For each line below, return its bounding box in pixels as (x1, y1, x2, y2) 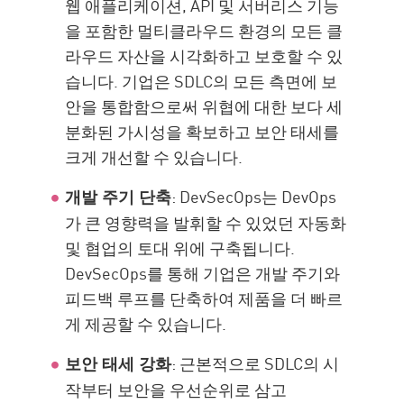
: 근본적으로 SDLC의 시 (171, 351, 340, 375)
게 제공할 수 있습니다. (65, 311, 227, 335)
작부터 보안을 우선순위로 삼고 (65, 377, 288, 401)
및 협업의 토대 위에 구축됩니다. (65, 235, 296, 260)
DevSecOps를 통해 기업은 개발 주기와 (65, 261, 341, 285)
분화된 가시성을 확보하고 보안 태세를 (65, 119, 340, 143)
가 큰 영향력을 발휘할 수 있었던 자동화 (65, 210, 347, 234)
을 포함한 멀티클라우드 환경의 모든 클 (65, 18, 344, 42)
